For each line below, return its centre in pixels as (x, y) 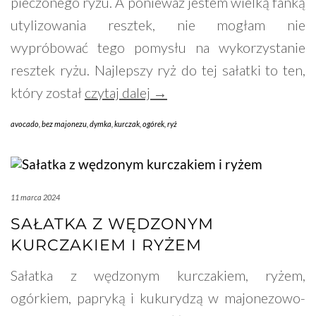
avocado (25, 124)
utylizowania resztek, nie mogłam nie (158, 25)
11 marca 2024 (35, 197)
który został (48, 93)
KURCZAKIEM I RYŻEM (106, 245)
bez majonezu (64, 124)
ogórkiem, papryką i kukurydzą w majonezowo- (158, 298)
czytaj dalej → (126, 93)
